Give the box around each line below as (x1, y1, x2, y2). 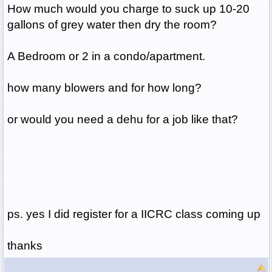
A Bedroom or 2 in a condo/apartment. (7, 50, 205, 63)
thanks (7, 239, 42, 253)
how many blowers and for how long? (7, 81, 202, 95)
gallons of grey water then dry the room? (7, 18, 217, 32)
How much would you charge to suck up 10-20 (7, 2, 250, 16)
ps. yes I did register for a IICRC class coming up (7, 208, 260, 221)
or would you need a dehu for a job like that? (7, 113, 238, 126)
